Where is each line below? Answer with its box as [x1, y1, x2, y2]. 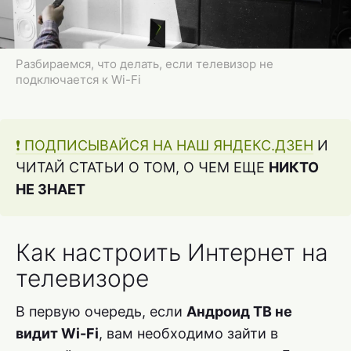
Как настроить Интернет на [16, 238, 328, 266]
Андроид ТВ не [186, 303, 292, 320]
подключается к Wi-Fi [16, 72, 141, 87]
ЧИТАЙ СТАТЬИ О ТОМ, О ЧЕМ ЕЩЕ [16, 159, 269, 175]
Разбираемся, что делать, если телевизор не [16, 56, 273, 71]
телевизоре [16, 264, 149, 292]
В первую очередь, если [16, 303, 186, 320]
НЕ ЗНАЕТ [16, 181, 85, 197]
